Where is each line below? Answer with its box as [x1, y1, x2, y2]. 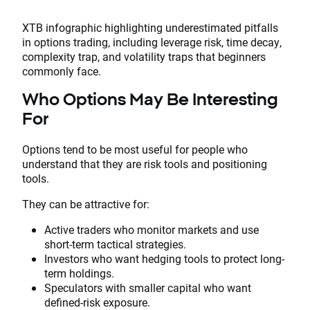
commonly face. [22, 63, 101, 78]
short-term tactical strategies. [44, 236, 186, 251]
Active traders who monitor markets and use [44, 221, 259, 237]
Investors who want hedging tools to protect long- [44, 250, 284, 266]
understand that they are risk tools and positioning [22, 156, 267, 171]
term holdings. [44, 265, 114, 280]
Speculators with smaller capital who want [44, 280, 251, 295]
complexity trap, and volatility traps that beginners [22, 48, 266, 64]
